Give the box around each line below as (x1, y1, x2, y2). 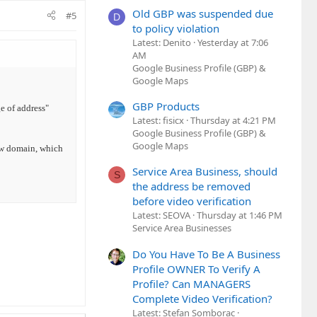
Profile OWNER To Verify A (132, 261, 260, 276)
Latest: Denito (132, 35, 191, 49)
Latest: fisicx (132, 114, 184, 127)
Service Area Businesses (132, 221, 231, 235)
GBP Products (132, 99, 200, 114)
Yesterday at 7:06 (197, 35, 268, 49)
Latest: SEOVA (132, 209, 190, 222)
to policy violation (132, 21, 219, 35)
